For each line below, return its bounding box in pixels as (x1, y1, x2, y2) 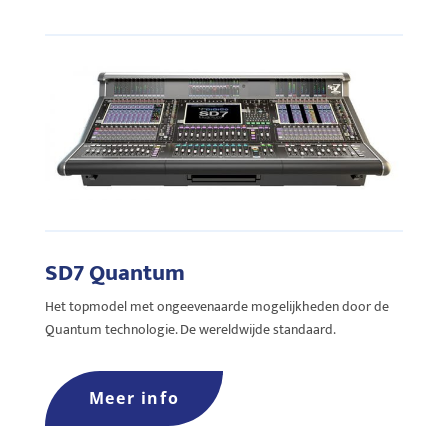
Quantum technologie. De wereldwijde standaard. (44, 318, 336, 342)
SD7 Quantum (44, 254, 185, 293)
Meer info (88, 387, 180, 410)
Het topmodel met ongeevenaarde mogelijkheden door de (44, 295, 389, 319)
